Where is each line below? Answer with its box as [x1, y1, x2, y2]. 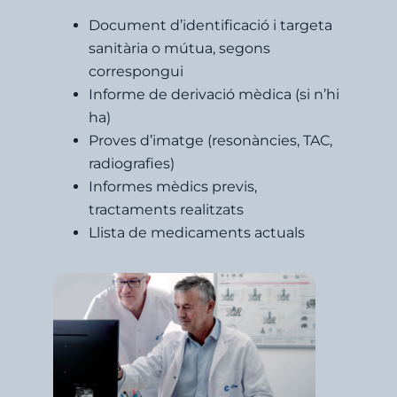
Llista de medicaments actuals [89, 223, 305, 241]
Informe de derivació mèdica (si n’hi [89, 85, 339, 103]
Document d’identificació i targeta [89, 16, 332, 34]
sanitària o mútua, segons [89, 39, 270, 57]
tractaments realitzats [89, 200, 244, 218]
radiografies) [89, 154, 175, 172]
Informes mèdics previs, [89, 177, 257, 195]
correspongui [89, 62, 183, 80]
